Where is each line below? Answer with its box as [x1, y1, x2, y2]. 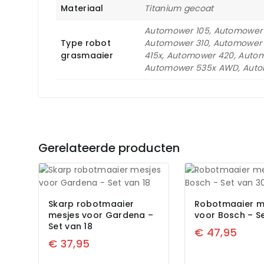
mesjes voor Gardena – [48, 209, 154, 222]
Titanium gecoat [144, 2, 214, 15]
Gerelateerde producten [38, 140, 180, 157]
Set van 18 [48, 220, 93, 233]
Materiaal [61, 2, 104, 15]
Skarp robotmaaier [48, 198, 134, 210]
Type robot [61, 37, 111, 49]
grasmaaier [61, 49, 114, 62]
